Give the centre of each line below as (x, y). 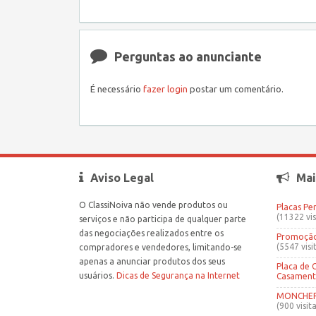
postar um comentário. (236, 89)
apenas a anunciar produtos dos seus (152, 261)
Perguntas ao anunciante (188, 56)
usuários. (98, 275)
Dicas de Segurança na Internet (178, 275)
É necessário (117, 89)
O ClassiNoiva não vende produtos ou (153, 205)
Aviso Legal (122, 178)
